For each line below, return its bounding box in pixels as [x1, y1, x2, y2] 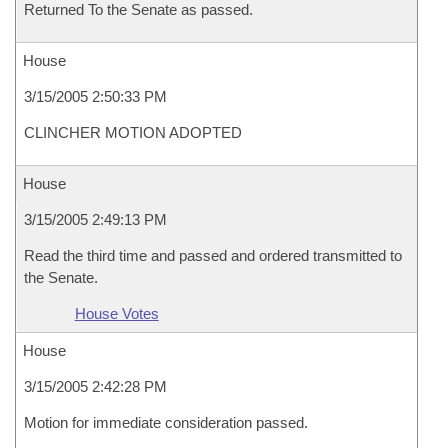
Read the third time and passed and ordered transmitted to [24, 247, 402, 264]
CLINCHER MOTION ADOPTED [24, 124, 242, 141]
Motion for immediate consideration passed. [24, 414, 308, 431]
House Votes [74, 305, 159, 322]
